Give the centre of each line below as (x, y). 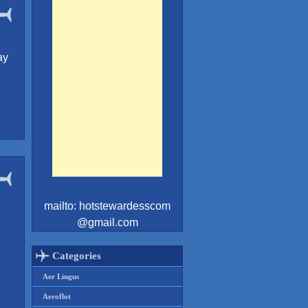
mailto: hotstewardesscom (107, 206)
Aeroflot (57, 296)
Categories (77, 256)
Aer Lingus (61, 276)
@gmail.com (107, 222)
